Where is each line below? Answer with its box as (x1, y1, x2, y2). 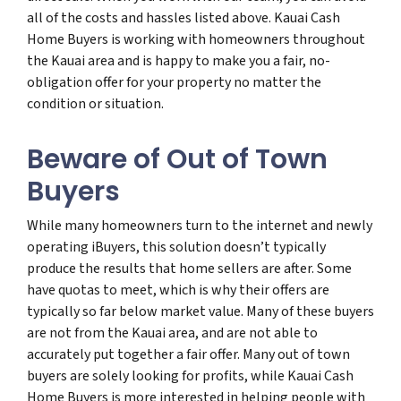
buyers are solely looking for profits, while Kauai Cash (27, 365, 354, 386)
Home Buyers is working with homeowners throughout (27, 29, 365, 49)
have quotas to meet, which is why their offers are (27, 279, 329, 300)
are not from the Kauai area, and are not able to (27, 322, 318, 343)
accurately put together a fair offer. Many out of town (27, 344, 350, 364)
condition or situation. (27, 93, 164, 114)
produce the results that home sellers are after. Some (27, 258, 352, 278)
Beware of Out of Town (27, 140, 328, 178)
